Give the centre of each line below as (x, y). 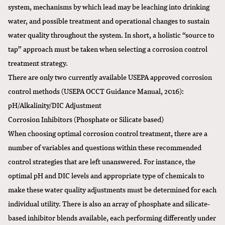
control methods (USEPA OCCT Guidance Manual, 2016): (96, 91)
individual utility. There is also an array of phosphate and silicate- (109, 203)
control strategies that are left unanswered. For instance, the (102, 161)
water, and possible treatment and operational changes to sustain (109, 20)
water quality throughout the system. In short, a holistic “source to (111, 34)
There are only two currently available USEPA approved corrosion (110, 77)
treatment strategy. (38, 63)
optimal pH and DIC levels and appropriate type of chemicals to (106, 175)
